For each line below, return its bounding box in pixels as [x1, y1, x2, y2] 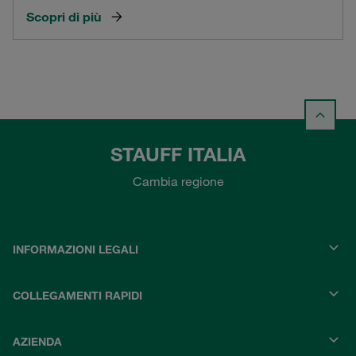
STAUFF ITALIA [110, 142, 246, 167]
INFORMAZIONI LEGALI [13, 242, 138, 257]
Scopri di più [26, 8, 101, 25]
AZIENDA [13, 335, 62, 350]
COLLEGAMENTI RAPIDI [13, 288, 142, 304]
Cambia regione [132, 173, 224, 190]
